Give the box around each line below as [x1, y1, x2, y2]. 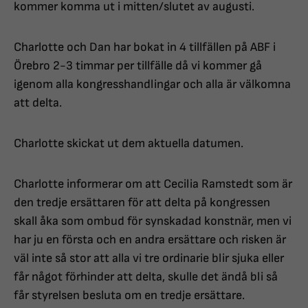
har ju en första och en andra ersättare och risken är [14, 232, 286, 247]
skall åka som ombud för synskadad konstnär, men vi [14, 214, 291, 229]
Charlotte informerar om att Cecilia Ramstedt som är [14, 177, 292, 192]
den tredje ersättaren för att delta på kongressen [14, 195, 270, 210]
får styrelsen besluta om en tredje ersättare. [14, 288, 245, 303]
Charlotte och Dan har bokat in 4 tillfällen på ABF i [14, 40, 276, 55]
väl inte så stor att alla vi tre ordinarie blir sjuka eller [14, 251, 284, 266]
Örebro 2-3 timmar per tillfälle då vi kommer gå [14, 58, 262, 74]
